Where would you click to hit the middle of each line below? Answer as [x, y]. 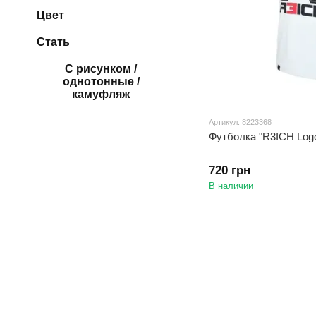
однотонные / [101, 81]
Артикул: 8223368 [240, 122]
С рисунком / [101, 69]
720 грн [230, 170]
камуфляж [101, 94]
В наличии [231, 186]
